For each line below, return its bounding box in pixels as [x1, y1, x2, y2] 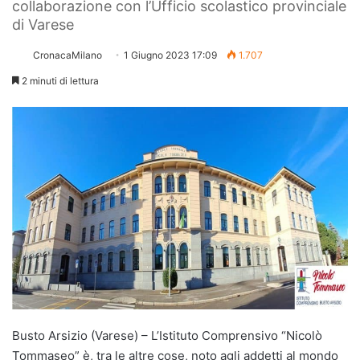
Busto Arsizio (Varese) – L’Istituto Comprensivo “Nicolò [12, 327, 322, 343]
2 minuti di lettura [19, 74, 99, 87]
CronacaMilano [33, 48, 102, 61]
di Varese [12, 15, 74, 33]
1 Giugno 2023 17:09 [124, 48, 217, 61]
